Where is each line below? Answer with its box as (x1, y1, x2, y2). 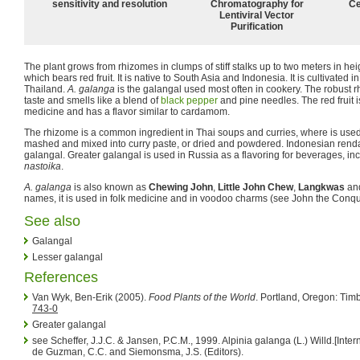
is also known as (72, 181, 149, 193)
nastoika (24, 160, 61, 172)
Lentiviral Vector (219, 9, 295, 21)
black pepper (161, 94, 218, 106)
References (24, 268, 98, 285)
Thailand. (24, 83, 67, 95)
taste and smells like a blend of (24, 94, 161, 106)
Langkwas (298, 181, 345, 193)
